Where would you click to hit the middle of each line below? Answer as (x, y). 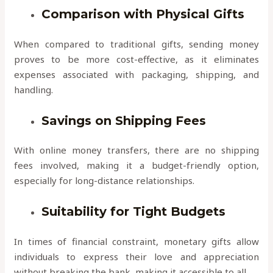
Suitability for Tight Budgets (134, 212)
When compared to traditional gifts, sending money (136, 44)
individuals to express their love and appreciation (136, 256)
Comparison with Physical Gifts (143, 14)
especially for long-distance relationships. (105, 181)
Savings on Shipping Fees (124, 120)
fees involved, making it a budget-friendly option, (136, 165)
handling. (34, 89)
